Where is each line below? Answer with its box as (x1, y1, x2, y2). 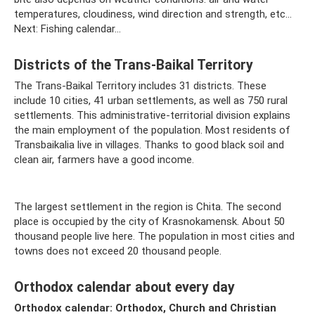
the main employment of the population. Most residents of (14, 124, 290, 137)
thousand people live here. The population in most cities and (14, 230, 295, 243)
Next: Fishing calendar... (14, 22, 121, 36)
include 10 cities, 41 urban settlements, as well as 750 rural (14, 94, 288, 108)
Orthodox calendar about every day (14, 278, 235, 295)
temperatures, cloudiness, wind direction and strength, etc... (14, 8, 292, 21)
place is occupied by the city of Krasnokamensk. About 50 (14, 215, 285, 229)
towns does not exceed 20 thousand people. (14, 245, 221, 258)
